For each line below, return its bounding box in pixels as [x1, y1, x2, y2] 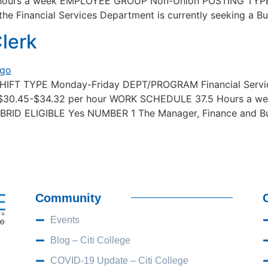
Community [35, 191, 101, 205]
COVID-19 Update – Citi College [50, 255, 188, 266]
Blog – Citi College [50, 234, 130, 245]
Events [50, 214, 80, 225]
